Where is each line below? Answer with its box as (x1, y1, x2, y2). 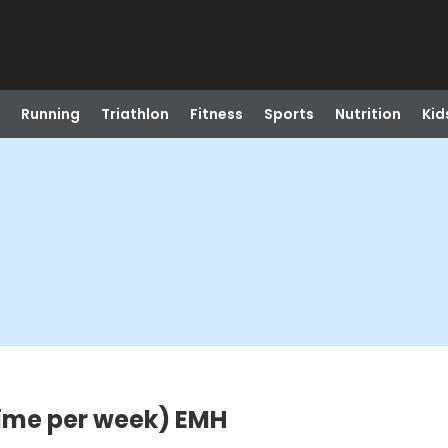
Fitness (189, 104, 243, 124)
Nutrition (334, 104, 401, 124)
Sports (263, 104, 314, 124)
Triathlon (100, 104, 169, 124)
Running (20, 104, 80, 124)
